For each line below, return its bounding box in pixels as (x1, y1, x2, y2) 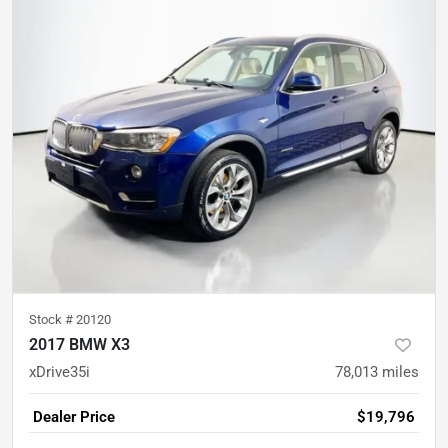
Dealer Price (33, 407, 115, 426)
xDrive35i (29, 362, 90, 381)
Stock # (29, 311, 76, 327)
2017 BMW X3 (29, 334, 130, 354)
